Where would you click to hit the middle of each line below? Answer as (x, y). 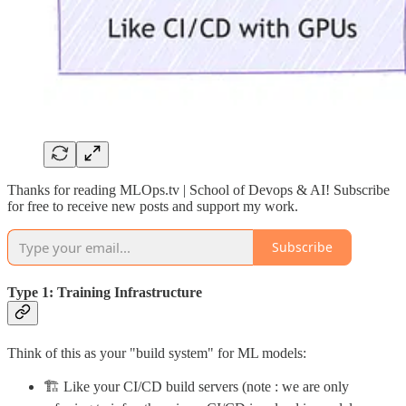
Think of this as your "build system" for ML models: (157, 353)
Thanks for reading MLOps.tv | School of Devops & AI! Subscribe (198, 189)
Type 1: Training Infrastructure (105, 293)
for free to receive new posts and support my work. (153, 206)
